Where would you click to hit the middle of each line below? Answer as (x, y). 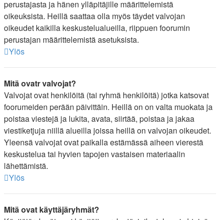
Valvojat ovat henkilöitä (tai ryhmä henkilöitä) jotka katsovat (106, 95)
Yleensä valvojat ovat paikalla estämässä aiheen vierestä (104, 142)
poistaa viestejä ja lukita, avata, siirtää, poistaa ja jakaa (99, 119)
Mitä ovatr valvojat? (40, 83)
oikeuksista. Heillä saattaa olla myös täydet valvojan (95, 16)
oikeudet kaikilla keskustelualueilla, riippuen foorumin (97, 28)
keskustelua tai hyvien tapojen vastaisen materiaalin (95, 154)
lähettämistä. (26, 166)
